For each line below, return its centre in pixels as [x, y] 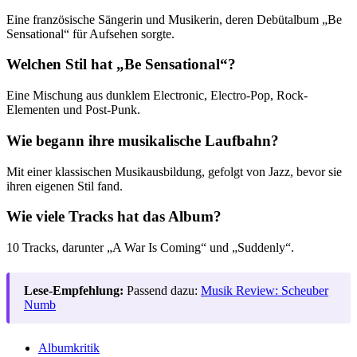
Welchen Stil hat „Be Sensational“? [121, 65]
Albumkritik [69, 348]
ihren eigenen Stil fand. [65, 186]
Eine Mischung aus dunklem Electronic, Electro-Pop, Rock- [157, 96]
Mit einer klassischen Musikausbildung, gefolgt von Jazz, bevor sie [174, 171]
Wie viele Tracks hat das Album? [114, 217]
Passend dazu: [162, 291]
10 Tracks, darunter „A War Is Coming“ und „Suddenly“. [150, 248]
